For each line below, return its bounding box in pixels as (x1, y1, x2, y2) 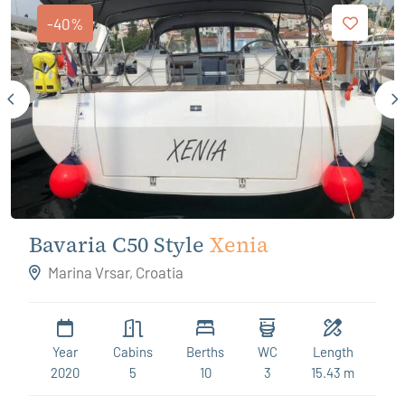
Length (312, 344, 353, 361)
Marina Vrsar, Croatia (45, 263, 184, 282)
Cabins (113, 344, 153, 361)
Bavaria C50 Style (29, 231, 204, 260)
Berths (186, 344, 224, 361)
